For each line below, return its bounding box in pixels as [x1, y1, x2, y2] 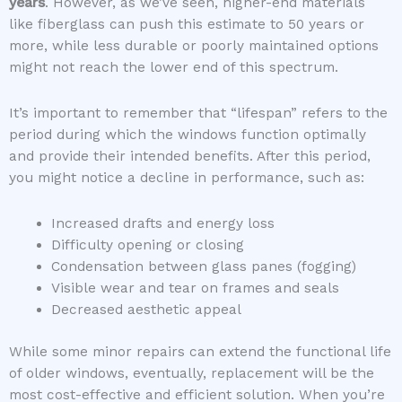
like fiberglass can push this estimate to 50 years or [9, 15, 364, 32]
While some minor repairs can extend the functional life [9, 344, 391, 360]
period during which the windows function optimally [9, 126, 366, 143]
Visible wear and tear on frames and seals [50, 279, 339, 296]
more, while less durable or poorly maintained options [9, 37, 379, 54]
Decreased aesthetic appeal [50, 301, 241, 318]
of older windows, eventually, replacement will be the [9, 365, 374, 381]
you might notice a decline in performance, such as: [9, 169, 364, 186]
